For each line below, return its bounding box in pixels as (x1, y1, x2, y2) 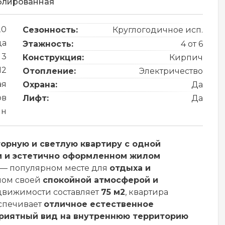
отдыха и (109, 163, 151, 173)
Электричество (139, 66, 203, 76)
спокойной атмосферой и (43, 175, 158, 185)
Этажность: (23, 39, 73, 49)
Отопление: (23, 66, 76, 76)
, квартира (125, 187, 168, 197)
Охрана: (23, 80, 57, 90)
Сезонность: (23, 25, 78, 35)
